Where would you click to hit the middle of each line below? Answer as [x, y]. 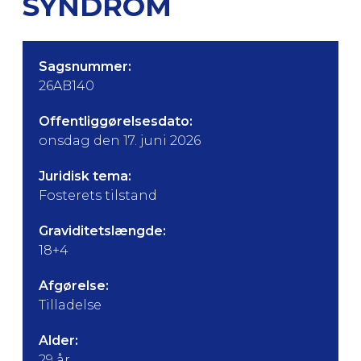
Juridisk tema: [85, 176]
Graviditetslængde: [102, 231]
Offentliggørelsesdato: [116, 121]
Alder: [58, 340]
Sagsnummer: [85, 66]
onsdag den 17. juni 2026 [120, 141]
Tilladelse [70, 305]
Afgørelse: [74, 286]
